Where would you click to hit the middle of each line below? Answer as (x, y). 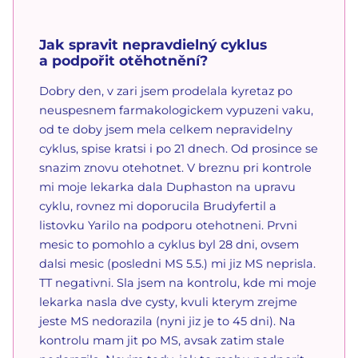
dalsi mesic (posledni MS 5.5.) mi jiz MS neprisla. (177, 263)
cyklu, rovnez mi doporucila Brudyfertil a (158, 206)
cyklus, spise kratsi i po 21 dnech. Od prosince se (179, 148)
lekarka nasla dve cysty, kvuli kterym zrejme (168, 302)
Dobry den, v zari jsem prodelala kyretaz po (166, 91)
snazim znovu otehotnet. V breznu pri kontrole (175, 167)
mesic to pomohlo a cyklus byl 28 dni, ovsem (169, 244)
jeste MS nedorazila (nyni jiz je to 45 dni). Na (167, 321)
